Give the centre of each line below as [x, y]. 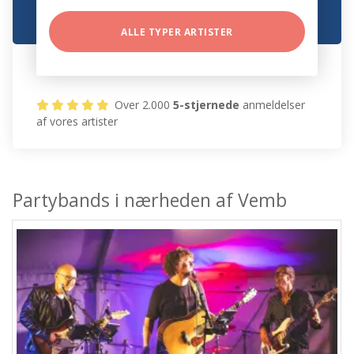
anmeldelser [273, 105]
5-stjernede [207, 105]
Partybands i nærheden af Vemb [150, 200]
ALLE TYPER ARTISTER [177, 32]
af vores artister [77, 122]
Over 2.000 [143, 105]
